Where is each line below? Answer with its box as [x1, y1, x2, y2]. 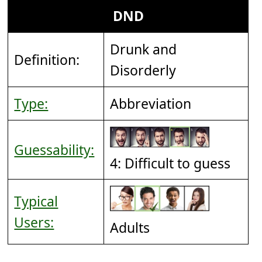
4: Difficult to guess [110, 153, 231, 173]
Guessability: [14, 140, 95, 160]
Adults [110, 218, 150, 237]
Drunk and [110, 40, 177, 59]
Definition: [14, 50, 80, 70]
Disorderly [110, 61, 177, 80]
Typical [14, 192, 58, 211]
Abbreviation [110, 94, 192, 113]
